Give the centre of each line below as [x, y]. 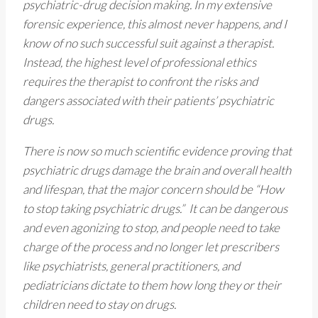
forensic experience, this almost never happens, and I [155, 24]
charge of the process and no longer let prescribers [151, 247]
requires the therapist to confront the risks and [140, 82]
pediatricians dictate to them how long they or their [152, 285]
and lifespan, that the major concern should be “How [153, 190]
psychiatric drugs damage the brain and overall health [157, 170]
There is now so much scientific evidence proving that [157, 151]
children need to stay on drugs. [100, 305]
